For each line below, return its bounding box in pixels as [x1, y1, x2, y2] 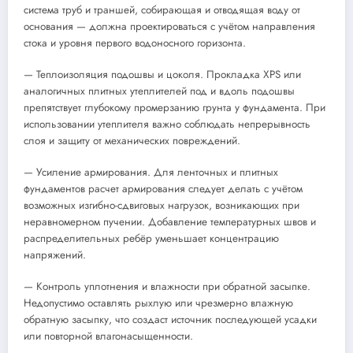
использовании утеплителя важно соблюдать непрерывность [24, 117, 310, 132]
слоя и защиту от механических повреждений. [24, 133, 240, 149]
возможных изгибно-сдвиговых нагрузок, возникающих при [24, 198, 299, 214]
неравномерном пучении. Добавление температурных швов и [24, 214, 316, 230]
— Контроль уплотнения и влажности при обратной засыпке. [24, 279, 310, 295]
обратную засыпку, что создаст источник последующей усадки [24, 312, 317, 328]
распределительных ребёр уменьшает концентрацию [24, 231, 279, 247]
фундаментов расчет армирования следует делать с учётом [24, 181, 303, 197]
